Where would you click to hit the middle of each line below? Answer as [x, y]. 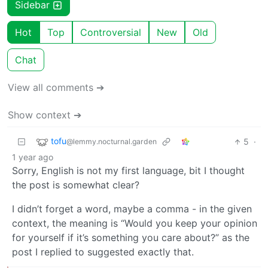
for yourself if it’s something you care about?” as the [131, 238]
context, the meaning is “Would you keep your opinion [135, 223]
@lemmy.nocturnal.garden [112, 142]
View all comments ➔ [56, 88]
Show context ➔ [45, 115]
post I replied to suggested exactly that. [103, 252]
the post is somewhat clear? [76, 185]
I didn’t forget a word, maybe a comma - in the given [132, 209]
